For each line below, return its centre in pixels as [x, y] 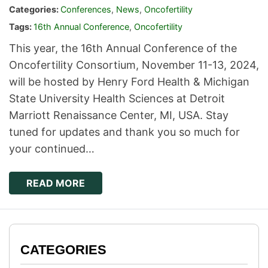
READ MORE [56, 183]
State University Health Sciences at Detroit [117, 98]
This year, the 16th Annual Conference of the [123, 48]
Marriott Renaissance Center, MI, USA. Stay [119, 115]
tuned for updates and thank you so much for [124, 132]
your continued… [52, 148]
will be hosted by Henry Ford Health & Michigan [129, 81]
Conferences [86, 9]
